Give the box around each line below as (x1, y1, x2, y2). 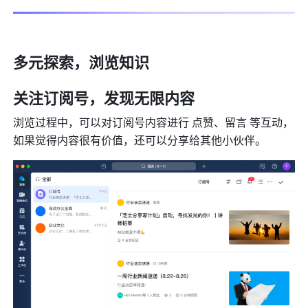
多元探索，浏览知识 (13, 50, 150, 73)
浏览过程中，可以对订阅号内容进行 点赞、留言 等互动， (13, 113, 294, 130)
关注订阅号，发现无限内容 (13, 86, 195, 109)
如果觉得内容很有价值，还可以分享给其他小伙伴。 (13, 131, 267, 148)
